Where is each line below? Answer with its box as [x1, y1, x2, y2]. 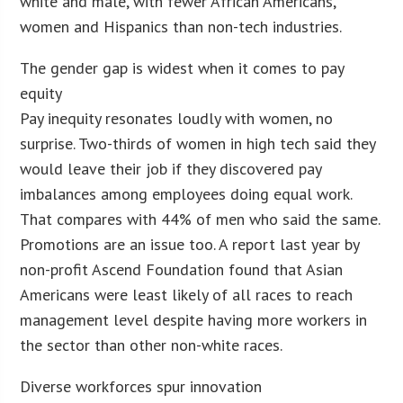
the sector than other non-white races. [20, 334, 283, 355]
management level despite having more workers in [20, 309, 368, 330]
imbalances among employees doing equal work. [20, 183, 353, 204]
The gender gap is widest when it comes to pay [20, 57, 345, 78]
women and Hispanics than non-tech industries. [20, 15, 343, 37]
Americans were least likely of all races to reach [20, 283, 354, 305]
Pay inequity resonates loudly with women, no [20, 107, 334, 129]
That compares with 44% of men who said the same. [20, 208, 381, 229]
